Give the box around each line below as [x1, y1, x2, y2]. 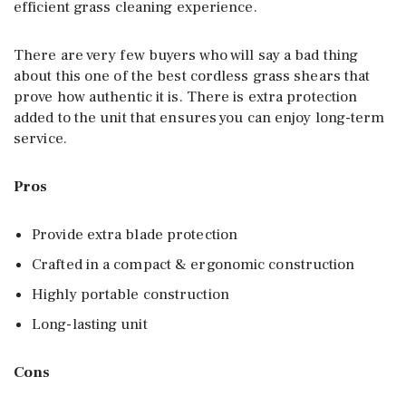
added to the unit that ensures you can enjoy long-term [14, 107, 385, 128]
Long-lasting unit [32, 314, 148, 334]
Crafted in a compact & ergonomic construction [32, 254, 355, 275]
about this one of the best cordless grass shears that [14, 65, 371, 86]
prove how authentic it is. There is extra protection [14, 86, 358, 107]
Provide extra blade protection [32, 224, 237, 245]
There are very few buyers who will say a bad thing [14, 44, 359, 65]
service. [14, 128, 67, 149]
